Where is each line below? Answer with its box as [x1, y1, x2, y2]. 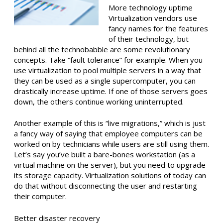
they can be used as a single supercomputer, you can [14, 75, 196, 86]
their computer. [14, 191, 67, 202]
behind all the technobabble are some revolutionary [14, 44, 190, 54]
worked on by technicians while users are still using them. [14, 139, 209, 149]
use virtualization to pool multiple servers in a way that [14, 65, 201, 75]
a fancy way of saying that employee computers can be [14, 128, 203, 139]
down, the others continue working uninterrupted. [14, 96, 184, 107]
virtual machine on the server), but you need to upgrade [14, 160, 206, 170]
